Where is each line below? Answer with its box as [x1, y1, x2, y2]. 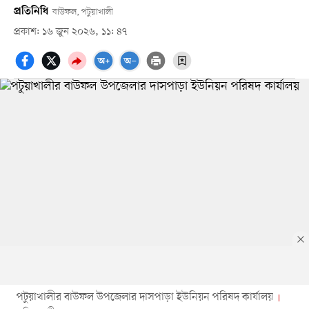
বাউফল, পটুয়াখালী [52, 6, 113, 18]
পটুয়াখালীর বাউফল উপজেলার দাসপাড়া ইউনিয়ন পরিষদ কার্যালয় [16, 289, 273, 305]
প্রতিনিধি [13, 5, 48, 18]
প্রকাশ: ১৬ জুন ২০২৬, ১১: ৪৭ [13, 25, 127, 39]
